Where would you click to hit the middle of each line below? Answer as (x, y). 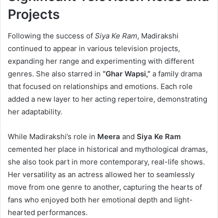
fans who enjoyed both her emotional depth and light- (100, 200)
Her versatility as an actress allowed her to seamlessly (101, 175)
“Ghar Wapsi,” (127, 74)
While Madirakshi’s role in (53, 137)
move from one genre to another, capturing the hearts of (105, 187)
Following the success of (51, 36)
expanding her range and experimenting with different (101, 61)
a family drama (176, 74)
